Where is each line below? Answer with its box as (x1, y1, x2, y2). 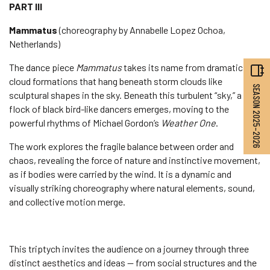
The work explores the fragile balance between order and (9, 140, 234, 152)
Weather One (161, 117, 216, 128)
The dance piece (9, 61, 76, 73)
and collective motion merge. (9, 196, 125, 207)
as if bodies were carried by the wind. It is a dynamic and (9, 168, 231, 180)
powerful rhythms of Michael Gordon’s (9, 117, 161, 128)
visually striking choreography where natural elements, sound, (9, 182, 255, 193)
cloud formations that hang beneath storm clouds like (9, 75, 222, 87)
